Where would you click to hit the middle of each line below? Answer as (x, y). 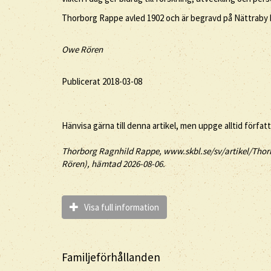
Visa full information (120, 207)
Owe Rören (82, 49)
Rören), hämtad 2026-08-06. (113, 164)
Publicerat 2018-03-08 (102, 81)
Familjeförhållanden (111, 257)
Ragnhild (116, 151)
